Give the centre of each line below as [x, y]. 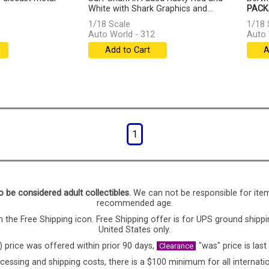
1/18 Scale [109, 25]
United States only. [134, 230]
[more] [101, 19]
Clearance [176, 246]
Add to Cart [127, 50]
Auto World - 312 [121, 35]
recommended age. [134, 203]
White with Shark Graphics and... [150, 9]
